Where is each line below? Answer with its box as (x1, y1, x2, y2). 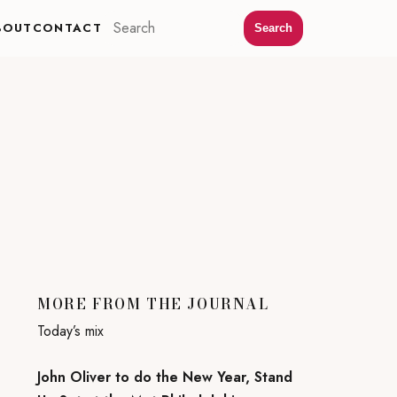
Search (254, 21, 292, 35)
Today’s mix (37, 320, 104, 341)
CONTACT (32, 19, 102, 36)
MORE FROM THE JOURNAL (37, 292, 269, 315)
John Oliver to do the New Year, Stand (37, 367, 292, 388)
